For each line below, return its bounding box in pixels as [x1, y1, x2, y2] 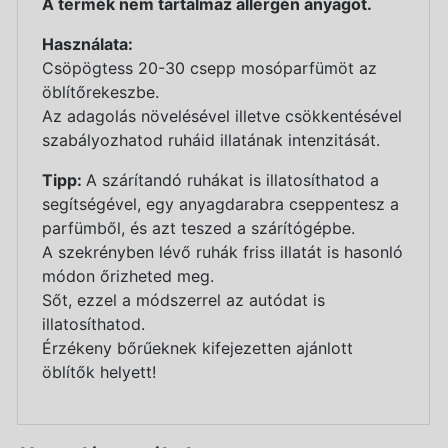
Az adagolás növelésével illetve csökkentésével [42, 105, 402, 126]
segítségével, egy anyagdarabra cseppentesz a [42, 193, 399, 214]
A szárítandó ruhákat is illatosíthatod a [86, 169, 379, 190]
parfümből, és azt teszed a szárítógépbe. [42, 217, 355, 238]
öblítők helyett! [42, 361, 156, 382]
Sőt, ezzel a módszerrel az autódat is [42, 289, 325, 310]
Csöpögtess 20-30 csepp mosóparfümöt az [42, 57, 377, 78]
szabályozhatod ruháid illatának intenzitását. [42, 129, 380, 150]
